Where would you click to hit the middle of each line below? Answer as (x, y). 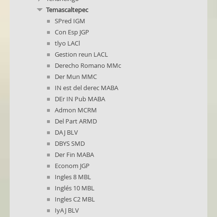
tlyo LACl (67, 43)
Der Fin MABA (74, 155)
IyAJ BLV (67, 210)
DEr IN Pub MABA (80, 99)
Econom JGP (72, 166)
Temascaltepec (67, 10)
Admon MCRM (76, 110)
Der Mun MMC (76, 77)
